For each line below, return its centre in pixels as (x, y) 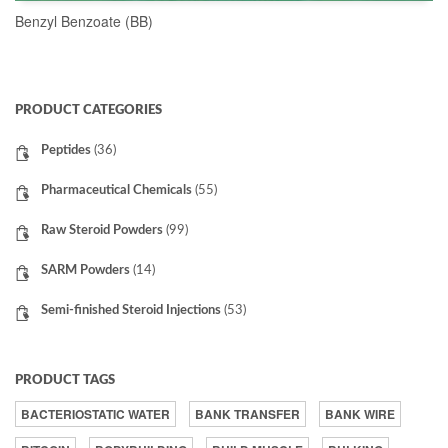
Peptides (66, 150)
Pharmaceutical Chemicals (116, 190)
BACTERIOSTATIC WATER (95, 414)
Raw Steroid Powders (102, 230)
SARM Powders (85, 270)
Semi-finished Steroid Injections (131, 310)
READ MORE (224, 106)
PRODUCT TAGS (65, 380)
